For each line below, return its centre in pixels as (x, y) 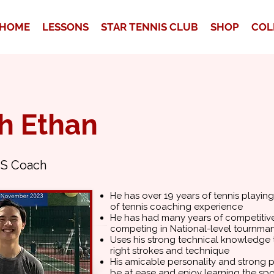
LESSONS (65, 27)
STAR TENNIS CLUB (150, 27)
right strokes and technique (170, 251)
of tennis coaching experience (176, 207)
